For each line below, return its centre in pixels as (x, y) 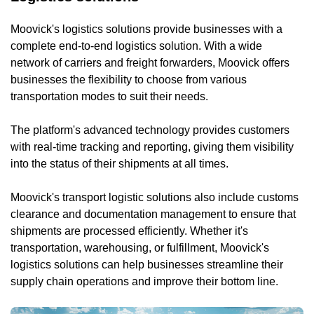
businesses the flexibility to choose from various (129, 79)
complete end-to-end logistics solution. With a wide (136, 46)
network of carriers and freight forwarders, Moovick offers (150, 62)
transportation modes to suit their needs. (109, 96)
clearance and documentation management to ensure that (153, 214)
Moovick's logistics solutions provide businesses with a (146, 29)
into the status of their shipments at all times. (120, 163)
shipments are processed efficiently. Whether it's (129, 231)
